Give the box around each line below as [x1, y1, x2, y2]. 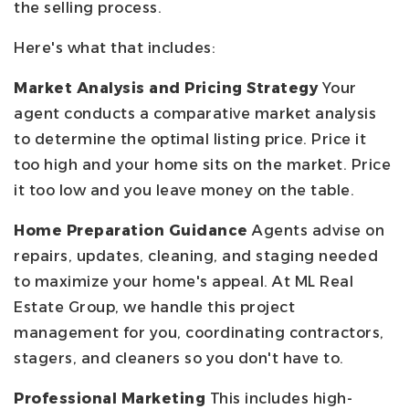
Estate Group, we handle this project [14, 298, 295, 316]
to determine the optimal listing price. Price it [14, 130, 366, 148]
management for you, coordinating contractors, [14, 323, 384, 341]
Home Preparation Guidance [14, 221, 248, 239]
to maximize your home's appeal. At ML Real [14, 272, 353, 290]
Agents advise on [247, 221, 384, 239]
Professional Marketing [14, 389, 205, 407]
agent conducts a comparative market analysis [14, 104, 376, 122]
